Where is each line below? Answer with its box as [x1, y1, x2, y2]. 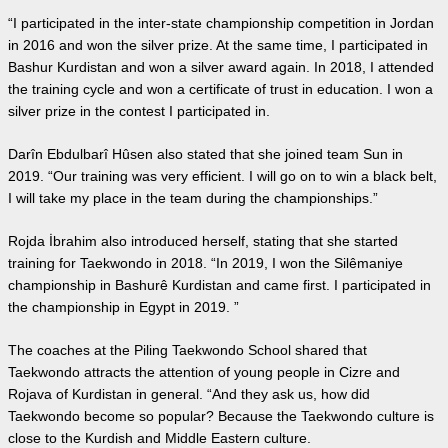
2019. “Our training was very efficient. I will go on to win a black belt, [8, 168, 437, 184]
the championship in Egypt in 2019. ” [8, 299, 239, 315]
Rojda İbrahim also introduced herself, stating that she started [8, 233, 398, 249]
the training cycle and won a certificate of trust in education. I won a [8, 81, 433, 97]
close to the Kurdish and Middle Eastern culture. [8, 430, 311, 446]
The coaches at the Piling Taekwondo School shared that [8, 342, 367, 358]
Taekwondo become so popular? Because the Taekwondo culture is [8, 408, 434, 424]
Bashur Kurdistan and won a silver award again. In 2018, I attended [8, 59, 434, 75]
